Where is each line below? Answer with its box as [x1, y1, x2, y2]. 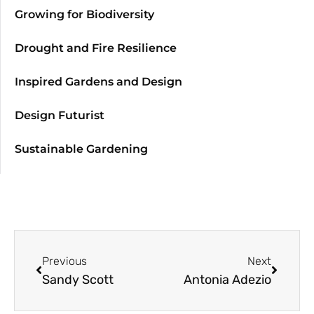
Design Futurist [15, 108, 104, 122]
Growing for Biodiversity [15, 7, 154, 21]
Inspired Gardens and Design [15, 74, 182, 88]
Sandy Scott [42, 271, 114, 287]
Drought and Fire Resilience [15, 41, 177, 55]
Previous [42, 254, 87, 268]
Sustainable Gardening [15, 142, 148, 156]
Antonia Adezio [184, 271, 271, 287]
